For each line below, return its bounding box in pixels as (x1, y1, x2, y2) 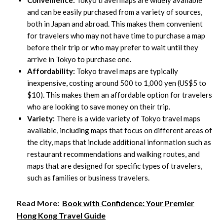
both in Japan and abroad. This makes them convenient (27, 19, 203, 29)
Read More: (17, 198, 59, 208)
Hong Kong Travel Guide (17, 210, 106, 220)
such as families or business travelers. (27, 173, 149, 183)
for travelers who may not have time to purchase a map (27, 31, 205, 40)
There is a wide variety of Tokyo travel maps (55, 114, 200, 123)
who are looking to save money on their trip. (27, 102, 170, 111)
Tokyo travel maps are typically (75, 67, 178, 76)
